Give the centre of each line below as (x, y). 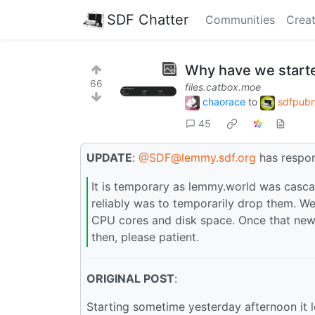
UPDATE (109, 157)
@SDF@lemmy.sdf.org (197, 157)
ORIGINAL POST (130, 278)
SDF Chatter (148, 19)
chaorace (224, 102)
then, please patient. (145, 237)
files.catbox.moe (223, 87)
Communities (240, 20)
